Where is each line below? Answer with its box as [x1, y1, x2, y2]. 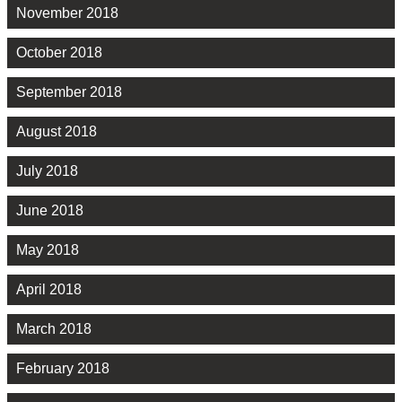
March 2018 [16, 321, 92, 337]
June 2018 [16, 203, 83, 219]
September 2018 [16, 84, 122, 100]
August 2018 [16, 124, 97, 140]
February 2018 [16, 361, 109, 377]
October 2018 [16, 45, 102, 61]
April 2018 [16, 282, 82, 298]
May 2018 [16, 242, 79, 258]
